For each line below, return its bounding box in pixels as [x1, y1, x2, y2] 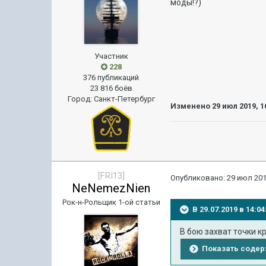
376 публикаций [83, 73, 140, 82]
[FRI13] [97, 170, 125, 181]
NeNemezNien [72, 181, 151, 195]
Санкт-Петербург [93, 94, 155, 103]
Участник [94, 52, 128, 61]
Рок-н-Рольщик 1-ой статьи [62, 198, 160, 207]
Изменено [170, 102, 213, 110]
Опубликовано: [170, 173, 227, 182]
